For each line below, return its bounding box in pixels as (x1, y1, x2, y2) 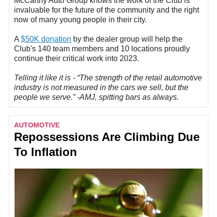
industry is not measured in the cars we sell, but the (14, 83, 188, 92)
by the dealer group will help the (71, 34, 183, 43)
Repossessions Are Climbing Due (14, 130, 200, 143)
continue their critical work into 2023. (14, 54, 139, 62)
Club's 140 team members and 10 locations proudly (14, 44, 190, 53)
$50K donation (21, 34, 71, 43)
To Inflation (14, 145, 77, 158)
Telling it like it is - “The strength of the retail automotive (14, 73, 202, 82)
